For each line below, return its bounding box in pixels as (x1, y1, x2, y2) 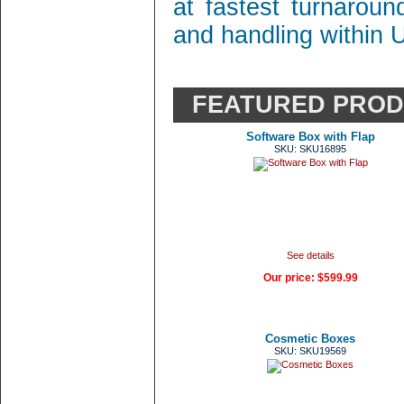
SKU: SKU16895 (274, 143, 346, 154)
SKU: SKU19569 (274, 345, 346, 356)
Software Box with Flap (245, 130, 375, 143)
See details (286, 250, 335, 261)
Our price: (262, 271, 317, 284)
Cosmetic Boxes (265, 332, 355, 345)
